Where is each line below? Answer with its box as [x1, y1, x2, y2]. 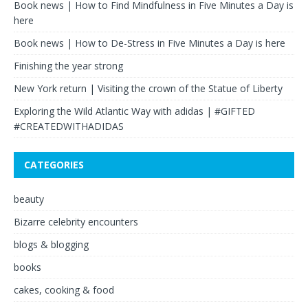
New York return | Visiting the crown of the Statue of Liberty [14, 82, 283, 96]
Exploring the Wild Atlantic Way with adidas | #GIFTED [14, 104, 255, 118]
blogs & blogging [14, 238, 89, 252]
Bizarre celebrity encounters [14, 215, 138, 229]
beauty [14, 192, 44, 206]
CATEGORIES [24, 158, 84, 172]
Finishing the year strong [14, 59, 123, 73]
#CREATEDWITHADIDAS [14, 120, 124, 133]
